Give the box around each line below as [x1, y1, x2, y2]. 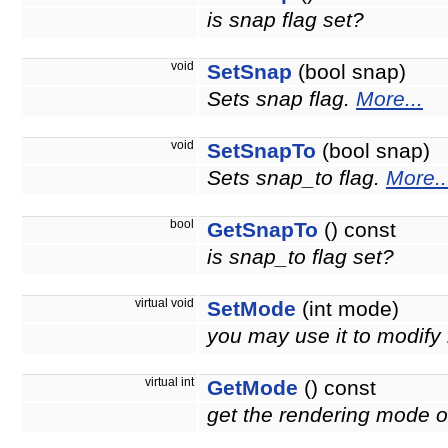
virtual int [145, 376, 197, 389]
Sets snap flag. [207, 87, 356, 112]
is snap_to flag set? [207, 245, 394, 270]
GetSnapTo [207, 218, 318, 243]
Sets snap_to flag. [207, 166, 386, 191]
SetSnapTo [207, 139, 316, 164]
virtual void [135, 297, 197, 310]
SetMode [207, 297, 296, 322]
